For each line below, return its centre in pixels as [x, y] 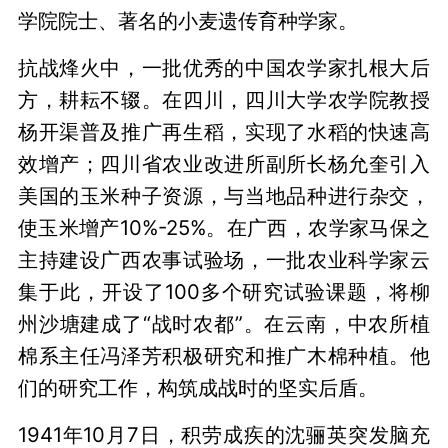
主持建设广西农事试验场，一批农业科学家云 [224, 259]
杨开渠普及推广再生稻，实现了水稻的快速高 [224, 131]
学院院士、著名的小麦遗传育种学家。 [187, 20]
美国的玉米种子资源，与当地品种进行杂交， [224, 195]
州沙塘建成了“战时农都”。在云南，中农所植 [224, 323]
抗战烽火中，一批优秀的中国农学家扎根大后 [224, 67]
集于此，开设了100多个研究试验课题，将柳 [224, 291]
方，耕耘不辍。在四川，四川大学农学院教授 [224, 99]
